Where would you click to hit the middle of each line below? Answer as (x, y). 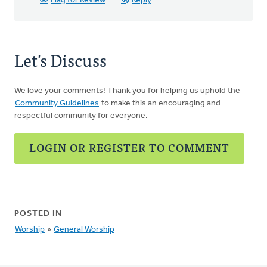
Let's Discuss (60, 60)
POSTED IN (38, 214)
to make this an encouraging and (160, 103)
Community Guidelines (57, 103)
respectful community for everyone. (81, 116)
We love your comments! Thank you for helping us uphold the (127, 91)
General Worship (84, 230)
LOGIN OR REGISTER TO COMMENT (129, 148)
